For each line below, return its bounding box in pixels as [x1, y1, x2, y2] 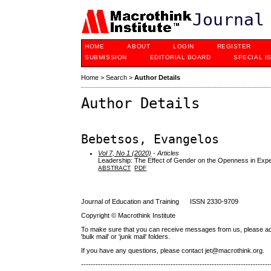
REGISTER [217, 43, 251, 50]
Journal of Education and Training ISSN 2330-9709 [81, 197, 239, 205]
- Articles [151, 149, 180, 157]
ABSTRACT [98, 164, 131, 171]
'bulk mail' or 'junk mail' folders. [81, 232, 171, 240]
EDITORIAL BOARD [149, 54, 211, 60]
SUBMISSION [85, 54, 127, 60]
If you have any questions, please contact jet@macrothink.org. [81, 247, 265, 255]
